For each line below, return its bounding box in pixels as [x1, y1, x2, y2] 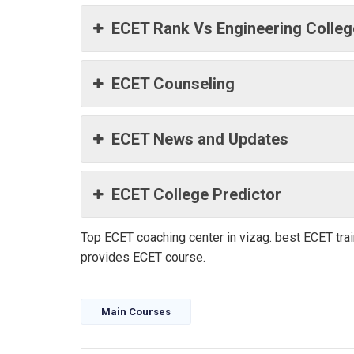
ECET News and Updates [111, 130, 288, 149]
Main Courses [101, 306, 171, 318]
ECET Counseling [111, 74, 235, 93]
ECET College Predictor [111, 185, 281, 204]
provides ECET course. [81, 250, 205, 265]
